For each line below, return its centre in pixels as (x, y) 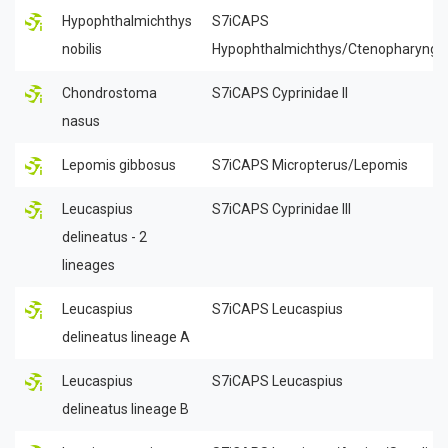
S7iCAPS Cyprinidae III (281, 208)
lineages (88, 264)
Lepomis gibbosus (119, 164)
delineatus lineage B (125, 408)
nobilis (82, 48)
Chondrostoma (109, 92)
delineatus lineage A (126, 336)
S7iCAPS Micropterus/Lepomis (310, 164)
